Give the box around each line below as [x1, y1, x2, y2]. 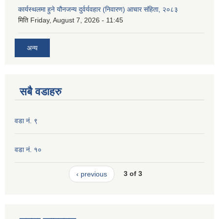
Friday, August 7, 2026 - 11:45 [30, 16, 123, 24]
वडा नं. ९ [15, 116, 38, 125]
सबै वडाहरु [20, 85, 62, 98]
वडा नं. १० [15, 145, 42, 153]
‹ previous [76, 170, 107, 178]
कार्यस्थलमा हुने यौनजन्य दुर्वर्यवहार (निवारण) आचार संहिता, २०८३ [18, 5, 178, 13]
